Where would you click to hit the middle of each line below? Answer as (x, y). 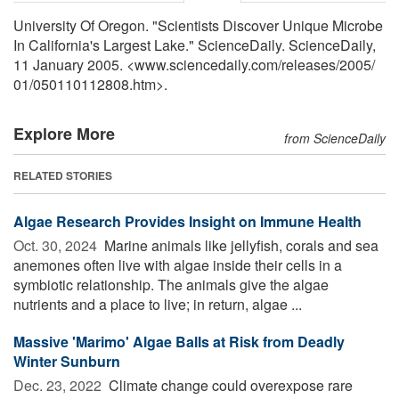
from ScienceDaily (335, 138)
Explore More (64, 133)
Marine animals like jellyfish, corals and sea (240, 245)
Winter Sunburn (67, 361)
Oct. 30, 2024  (57, 245)
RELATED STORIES (63, 175)
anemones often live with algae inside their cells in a (178, 265)
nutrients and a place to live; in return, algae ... (158, 304)
